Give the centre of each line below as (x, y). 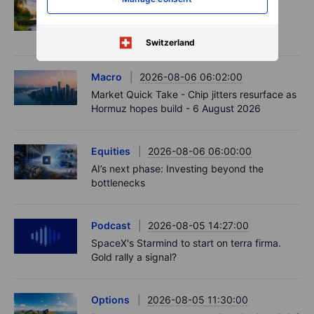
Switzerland (170, 42)
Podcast (111, 225)
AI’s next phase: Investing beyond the (177, 168)
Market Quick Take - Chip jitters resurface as (194, 94)
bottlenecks (118, 182)
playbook (112, 34)
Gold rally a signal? (134, 257)
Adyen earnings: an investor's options (177, 20)
